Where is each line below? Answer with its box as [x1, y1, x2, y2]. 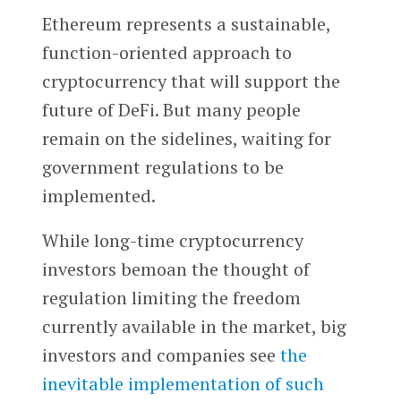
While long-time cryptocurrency [41, 227, 303, 252]
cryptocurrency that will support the [41, 68, 340, 93]
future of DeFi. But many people [41, 97, 301, 122]
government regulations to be [41, 154, 284, 179]
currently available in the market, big [41, 313, 346, 338]
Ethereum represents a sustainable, [41, 11, 330, 36]
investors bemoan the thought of [41, 256, 310, 281]
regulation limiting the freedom [41, 285, 301, 310]
